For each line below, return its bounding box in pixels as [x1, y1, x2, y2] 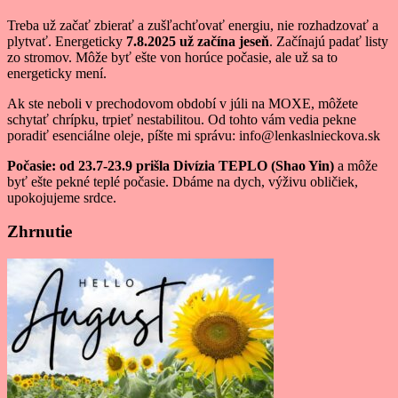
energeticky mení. [7, 65, 107, 81]
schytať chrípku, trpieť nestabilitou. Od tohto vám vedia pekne [7, 111, 356, 127]
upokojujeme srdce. [7, 189, 116, 205]
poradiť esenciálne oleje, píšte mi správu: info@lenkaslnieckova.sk [7, 127, 380, 143]
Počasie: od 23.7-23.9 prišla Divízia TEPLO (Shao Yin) [7, 157, 334, 173]
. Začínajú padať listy [269, 33, 388, 49]
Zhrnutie [7, 222, 72, 242]
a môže [334, 157, 378, 173]
